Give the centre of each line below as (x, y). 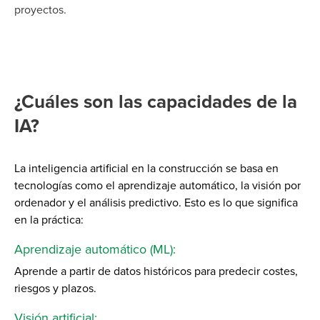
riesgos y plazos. (55, 288)
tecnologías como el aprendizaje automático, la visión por (157, 185)
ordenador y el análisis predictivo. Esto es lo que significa (156, 202)
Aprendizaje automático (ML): (97, 249)
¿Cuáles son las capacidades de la (156, 101)
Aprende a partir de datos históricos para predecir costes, (156, 271)
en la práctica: (49, 220)
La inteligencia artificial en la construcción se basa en (146, 168)
